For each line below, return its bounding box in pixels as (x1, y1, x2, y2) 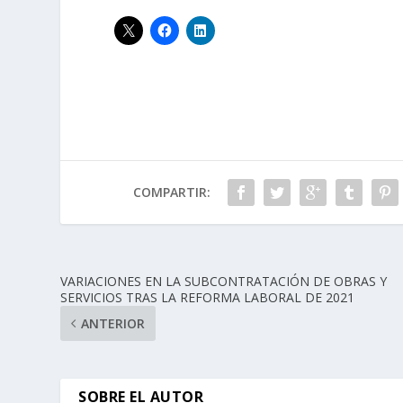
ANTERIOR (81, 315, 146, 333)
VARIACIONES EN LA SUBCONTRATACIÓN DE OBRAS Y (60, 273, 388, 291)
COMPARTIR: (132, 184, 210, 201)
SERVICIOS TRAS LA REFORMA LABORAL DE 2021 (60, 289, 355, 307)
